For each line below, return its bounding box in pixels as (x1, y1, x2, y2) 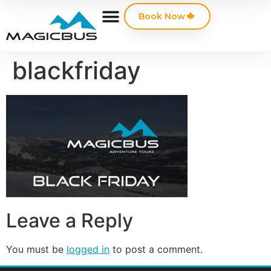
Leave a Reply (6, 209, 133, 233)
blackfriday (12, 56, 141, 85)
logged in (67, 243, 109, 256)
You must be (6, 243, 67, 256)
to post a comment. (109, 243, 203, 256)
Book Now (139, 11, 185, 22)
